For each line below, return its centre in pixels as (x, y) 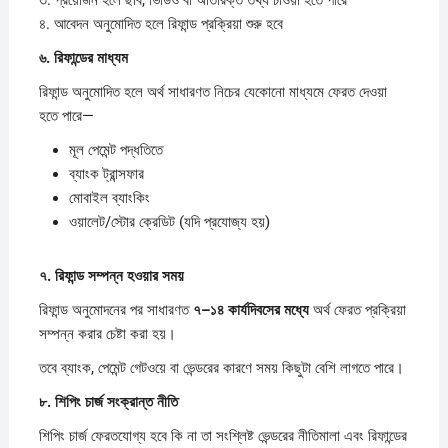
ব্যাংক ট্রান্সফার (106, 173)
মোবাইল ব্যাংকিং (109, 197)
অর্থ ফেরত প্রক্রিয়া (357, 309)
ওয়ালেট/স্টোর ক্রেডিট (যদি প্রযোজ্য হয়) (169, 221)
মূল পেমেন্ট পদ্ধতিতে (115, 149)
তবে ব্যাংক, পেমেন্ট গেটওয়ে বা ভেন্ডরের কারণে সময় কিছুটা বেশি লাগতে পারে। (221, 367)
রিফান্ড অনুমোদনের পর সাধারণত (115, 309)
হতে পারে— (66, 115)
